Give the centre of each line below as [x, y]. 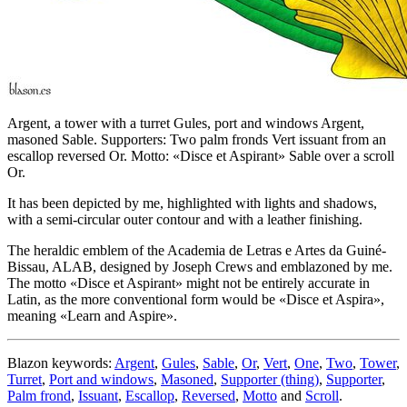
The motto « [42, 283]
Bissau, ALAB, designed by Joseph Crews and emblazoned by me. [200, 267]
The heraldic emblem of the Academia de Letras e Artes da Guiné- [197, 251]
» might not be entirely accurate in [273, 283]
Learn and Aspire [117, 316]
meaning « [37, 316]
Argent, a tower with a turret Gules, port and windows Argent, [186, 124]
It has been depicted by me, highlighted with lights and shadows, [192, 203]
